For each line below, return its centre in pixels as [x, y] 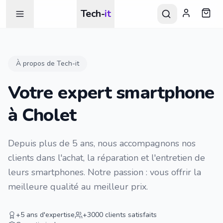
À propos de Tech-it [48, 63]
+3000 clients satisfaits [120, 215]
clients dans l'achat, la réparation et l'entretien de [107, 158]
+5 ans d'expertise [45, 215]
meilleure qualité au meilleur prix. [78, 187]
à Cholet [42, 115]
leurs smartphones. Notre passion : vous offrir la [105, 172]
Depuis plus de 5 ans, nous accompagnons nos [102, 143]
